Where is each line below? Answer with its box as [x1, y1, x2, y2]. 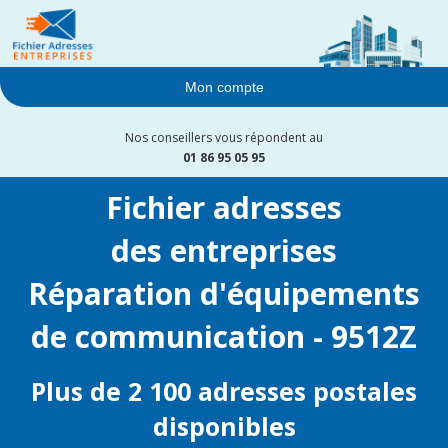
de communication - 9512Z [31, 316, 417, 358]
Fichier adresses [106, 187, 342, 229]
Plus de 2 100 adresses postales [31, 374, 417, 409]
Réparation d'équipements [28, 273, 420, 315]
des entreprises [111, 230, 337, 272]
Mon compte [184, 79, 264, 96]
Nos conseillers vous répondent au [125, 129, 323, 147]
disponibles [152, 409, 296, 444]
